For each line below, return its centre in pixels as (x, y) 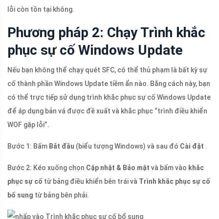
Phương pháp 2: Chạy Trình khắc (106, 33)
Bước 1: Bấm (28, 146)
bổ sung (20, 195)
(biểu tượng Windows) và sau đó (127, 146)
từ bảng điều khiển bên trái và (91, 182)
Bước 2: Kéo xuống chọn (47, 168)
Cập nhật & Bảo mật (118, 168)
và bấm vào (169, 168)
